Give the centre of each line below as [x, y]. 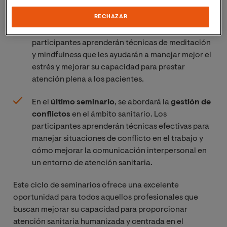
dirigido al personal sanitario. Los [140, 31]
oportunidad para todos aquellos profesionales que [106, 197]
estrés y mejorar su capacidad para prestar [108, 67]
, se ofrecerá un [143, 18]
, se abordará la [143, 102]
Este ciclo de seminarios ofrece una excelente [96, 185]
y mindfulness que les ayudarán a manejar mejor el [122, 55]
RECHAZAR [111, 17]
